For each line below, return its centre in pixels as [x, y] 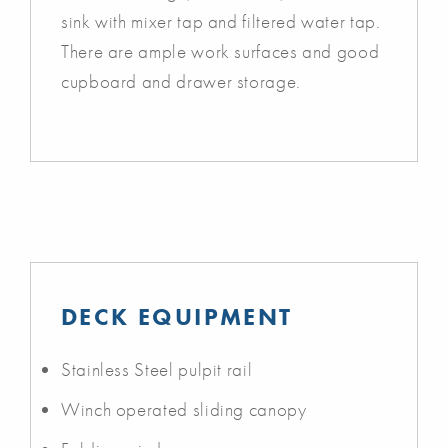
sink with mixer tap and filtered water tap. [221, 21]
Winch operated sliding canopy [184, 409]
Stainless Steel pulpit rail [157, 369]
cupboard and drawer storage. [181, 81]
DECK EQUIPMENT [177, 316]
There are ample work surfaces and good [220, 51]
